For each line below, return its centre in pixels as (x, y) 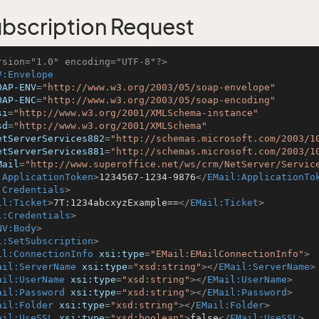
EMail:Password (247, 292)
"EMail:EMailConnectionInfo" (227, 254)
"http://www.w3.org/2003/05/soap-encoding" (159, 100)
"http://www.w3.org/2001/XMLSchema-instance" (136, 113)
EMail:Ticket (224, 203)
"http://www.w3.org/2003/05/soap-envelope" (159, 87)
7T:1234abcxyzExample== (116, 203)
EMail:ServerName (264, 267)
